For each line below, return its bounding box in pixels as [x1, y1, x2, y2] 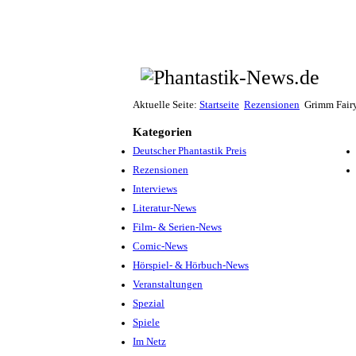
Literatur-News [133, 202, 196, 214]
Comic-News [133, 240, 188, 252]
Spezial [133, 297, 164, 309]
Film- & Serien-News [133, 221, 222, 233]
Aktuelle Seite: [133, 99, 199, 110]
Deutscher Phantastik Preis [133, 145, 246, 157]
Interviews [133, 183, 177, 195]
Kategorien [133, 125, 192, 138]
